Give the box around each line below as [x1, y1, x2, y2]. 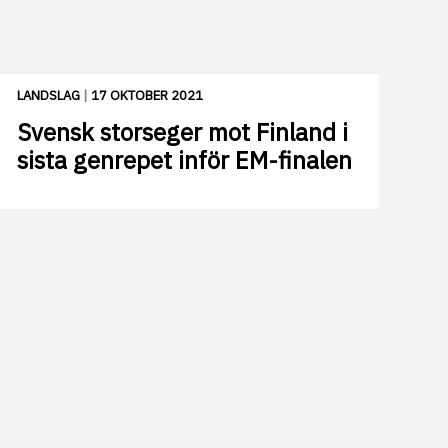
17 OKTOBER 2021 [91, 87, 203, 105]
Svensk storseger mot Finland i [17, 116, 348, 149]
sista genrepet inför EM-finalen [17, 144, 352, 177]
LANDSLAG [17, 87, 80, 105]
